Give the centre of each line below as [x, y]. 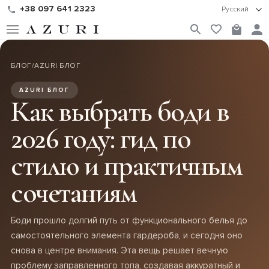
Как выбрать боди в [120, 112]
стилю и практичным [126, 166]
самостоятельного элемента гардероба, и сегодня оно [127, 235]
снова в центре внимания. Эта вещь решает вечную [119, 250]
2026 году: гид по [101, 139]
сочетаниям [74, 193]
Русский [236, 9]
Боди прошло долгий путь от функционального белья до [129, 220]
